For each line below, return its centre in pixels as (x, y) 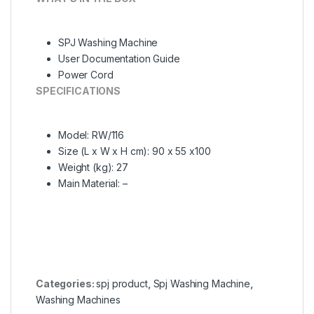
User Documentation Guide (119, 58)
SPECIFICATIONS (78, 90)
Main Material (88, 183)
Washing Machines (78, 299)
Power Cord (86, 74)
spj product (122, 283)
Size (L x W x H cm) (103, 151)
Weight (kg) (85, 167)
